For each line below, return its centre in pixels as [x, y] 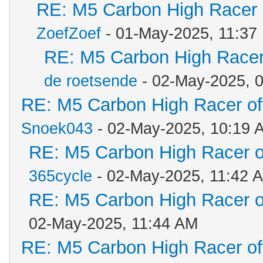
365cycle [60, 176]
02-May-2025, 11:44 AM [113, 224]
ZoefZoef [69, 33]
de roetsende [91, 81]
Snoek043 [57, 129]
